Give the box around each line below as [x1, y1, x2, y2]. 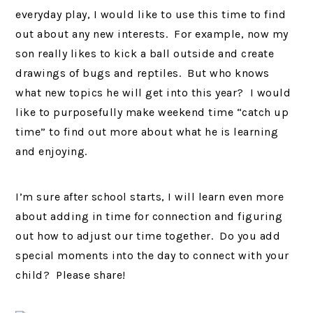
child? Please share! [15, 268, 126, 282]
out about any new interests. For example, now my [15, 27, 289, 41]
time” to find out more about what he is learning [15, 125, 279, 138]
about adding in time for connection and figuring [15, 210, 283, 223]
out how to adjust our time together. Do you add [15, 229, 281, 242]
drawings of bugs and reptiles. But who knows [15, 66, 270, 80]
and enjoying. [15, 145, 87, 158]
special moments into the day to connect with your [15, 249, 289, 262]
